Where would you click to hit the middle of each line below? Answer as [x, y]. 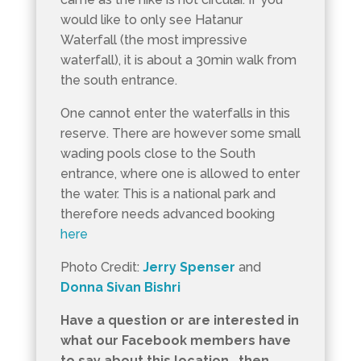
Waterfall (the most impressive [154, 39]
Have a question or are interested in [179, 320]
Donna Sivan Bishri [120, 287]
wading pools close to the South [158, 153]
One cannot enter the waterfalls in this [175, 113]
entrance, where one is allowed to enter [180, 173]
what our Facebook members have [175, 340]
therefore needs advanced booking [167, 214]
